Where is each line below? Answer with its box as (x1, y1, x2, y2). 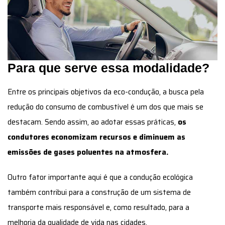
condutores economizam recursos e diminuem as (8, 131, 185, 143)
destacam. (8, 116, 43, 128)
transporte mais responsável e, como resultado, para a (8, 201, 189, 213)
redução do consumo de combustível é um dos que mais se (8, 100, 203, 113)
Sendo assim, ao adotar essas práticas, (45, 116, 178, 128)
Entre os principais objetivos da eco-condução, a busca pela (8, 85, 204, 98)
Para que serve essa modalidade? (8, 60, 209, 75)
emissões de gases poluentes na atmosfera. (8, 146, 168, 158)
